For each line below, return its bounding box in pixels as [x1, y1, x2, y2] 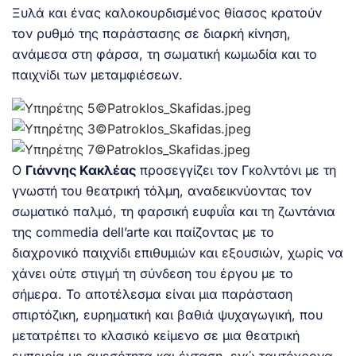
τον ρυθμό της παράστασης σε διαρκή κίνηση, [12, 25, 291, 41]
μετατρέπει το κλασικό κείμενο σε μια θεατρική [12, 327, 300, 343]
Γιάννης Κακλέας [25, 161, 136, 178]
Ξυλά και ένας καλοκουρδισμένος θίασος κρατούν [12, 4, 322, 21]
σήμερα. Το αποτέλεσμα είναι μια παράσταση [12, 285, 292, 302]
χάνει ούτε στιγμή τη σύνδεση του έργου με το [12, 265, 293, 281]
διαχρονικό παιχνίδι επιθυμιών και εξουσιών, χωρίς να [12, 244, 343, 261]
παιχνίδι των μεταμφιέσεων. [12, 66, 183, 83]
